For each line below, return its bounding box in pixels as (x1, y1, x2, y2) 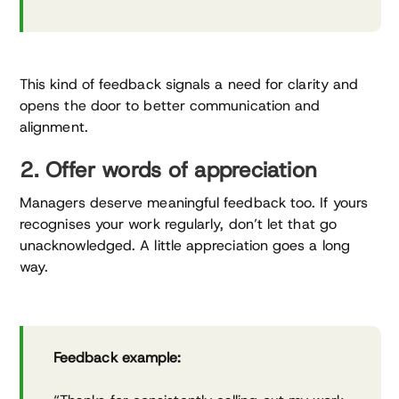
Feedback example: (53, 347, 182, 367)
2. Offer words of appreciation (20, 155, 318, 184)
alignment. (20, 117, 88, 136)
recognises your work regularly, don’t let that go (20, 214, 337, 233)
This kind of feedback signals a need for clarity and (20, 74, 359, 94)
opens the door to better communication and (20, 95, 321, 115)
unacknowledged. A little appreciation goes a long (20, 235, 350, 255)
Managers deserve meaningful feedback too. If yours (20, 192, 368, 212)
